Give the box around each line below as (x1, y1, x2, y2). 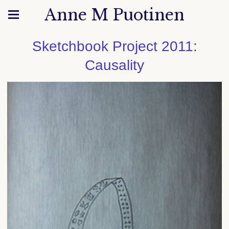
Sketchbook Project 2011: (32, 38, 197, 54)
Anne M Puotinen (44, 5, 185, 25)
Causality (85, 57, 144, 73)
